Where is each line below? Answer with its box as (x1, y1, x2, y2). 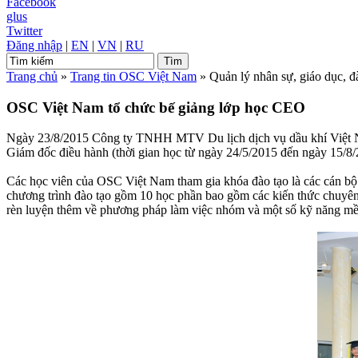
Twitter (6, 24, 42, 38)
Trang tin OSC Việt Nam (70, 70, 197, 83)
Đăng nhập (6, 38, 62, 52)
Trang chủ (6, 70, 58, 83)
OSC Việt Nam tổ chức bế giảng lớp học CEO (6, 98, 305, 116)
